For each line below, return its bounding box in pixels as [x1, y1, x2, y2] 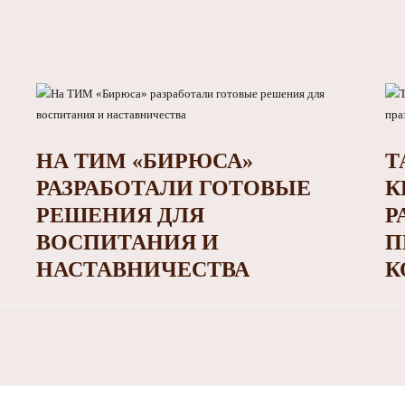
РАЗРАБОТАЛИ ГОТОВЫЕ [35, 176, 311, 201]
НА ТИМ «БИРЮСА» [35, 149, 253, 174]
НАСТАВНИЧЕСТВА [35, 258, 250, 282]
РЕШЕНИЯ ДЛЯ [35, 203, 204, 228]
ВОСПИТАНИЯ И [35, 231, 219, 255]
